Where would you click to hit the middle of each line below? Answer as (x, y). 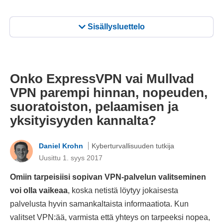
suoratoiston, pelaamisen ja (94, 107)
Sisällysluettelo (116, 27)
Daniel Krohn (62, 146)
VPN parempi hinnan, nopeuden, (109, 93)
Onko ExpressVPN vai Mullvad (102, 79)
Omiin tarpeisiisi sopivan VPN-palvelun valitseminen (108, 177)
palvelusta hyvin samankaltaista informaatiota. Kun (99, 204)
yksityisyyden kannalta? (83, 121)
